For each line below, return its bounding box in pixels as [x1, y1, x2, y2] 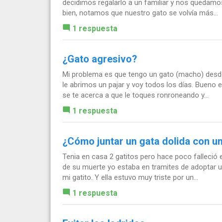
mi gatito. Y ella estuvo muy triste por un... [62, 172, 198, 182]
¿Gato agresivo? [62, 53, 137, 65]
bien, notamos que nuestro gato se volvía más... [62, 8, 218, 17]
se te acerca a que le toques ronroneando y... [62, 90, 209, 100]
